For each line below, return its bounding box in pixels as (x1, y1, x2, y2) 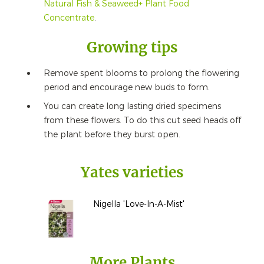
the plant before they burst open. (43, 128, 180, 140)
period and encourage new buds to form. (43, 82, 212, 94)
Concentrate (43, 12, 94, 24)
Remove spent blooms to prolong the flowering (43, 68, 239, 80)
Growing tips (87, 38, 177, 57)
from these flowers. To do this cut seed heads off (43, 114, 241, 126)
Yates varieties (81, 163, 183, 181)
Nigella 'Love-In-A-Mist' (93, 199, 184, 210)
